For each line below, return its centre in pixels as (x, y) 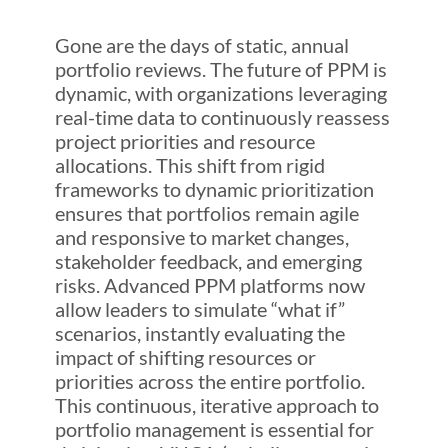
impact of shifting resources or (185, 357)
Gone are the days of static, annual (201, 45)
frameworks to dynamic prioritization (214, 189)
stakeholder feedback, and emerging (208, 261)
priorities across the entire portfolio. (209, 381)
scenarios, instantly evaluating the (199, 333)
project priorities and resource (184, 141)
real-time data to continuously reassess (222, 117)
